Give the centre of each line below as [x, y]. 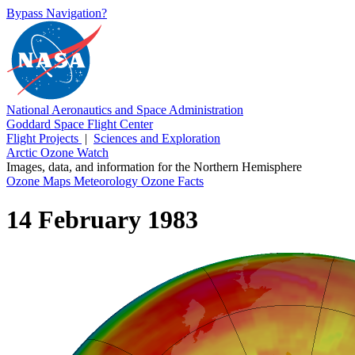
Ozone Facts [172, 181]
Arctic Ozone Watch [57, 153]
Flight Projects [44, 138]
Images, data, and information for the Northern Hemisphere [154, 167]
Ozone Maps [40, 181]
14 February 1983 [102, 220]
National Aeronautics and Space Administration [125, 110]
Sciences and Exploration [157, 138]
